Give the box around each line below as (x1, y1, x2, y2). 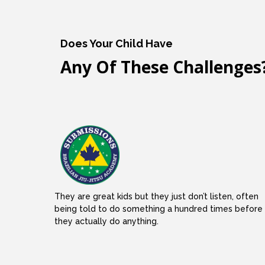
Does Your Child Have (60, 37, 173, 50)
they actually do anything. (54, 216, 159, 226)
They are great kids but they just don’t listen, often (54, 191, 258, 201)
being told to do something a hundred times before (54, 203, 263, 214)
